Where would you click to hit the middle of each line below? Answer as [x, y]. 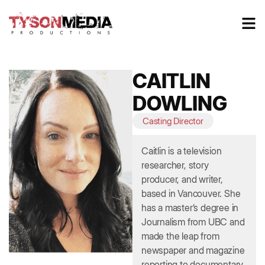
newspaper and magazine [193, 250]
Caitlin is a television [182, 151]
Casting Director [173, 121]
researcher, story [175, 165]
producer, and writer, [182, 179]
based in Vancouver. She [191, 193]
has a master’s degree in [190, 208]
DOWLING [180, 103]
